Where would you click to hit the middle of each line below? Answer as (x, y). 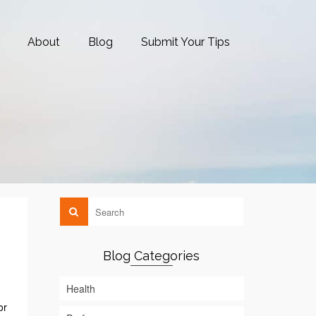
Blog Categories (152, 256)
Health (80, 288)
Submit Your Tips (186, 42)
